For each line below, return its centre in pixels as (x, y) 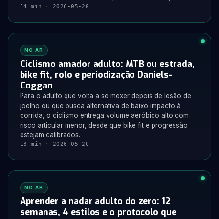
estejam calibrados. (50, 135)
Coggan (36, 86)
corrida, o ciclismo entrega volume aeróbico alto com (104, 115)
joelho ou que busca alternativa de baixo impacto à (100, 106)
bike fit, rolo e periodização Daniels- (96, 75)
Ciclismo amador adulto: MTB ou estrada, (107, 64)
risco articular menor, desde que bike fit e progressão (104, 125)
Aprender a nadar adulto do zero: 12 (95, 201)
